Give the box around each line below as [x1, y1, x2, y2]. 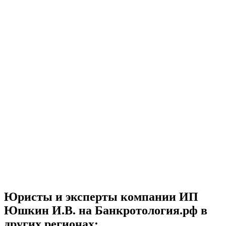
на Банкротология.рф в [76, 203, 207, 217]
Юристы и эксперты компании [4, 190, 179, 203]
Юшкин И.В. [4, 203, 76, 217]
